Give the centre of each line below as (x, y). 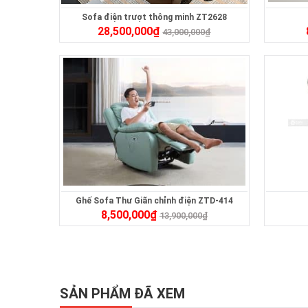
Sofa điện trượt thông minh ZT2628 (154, 17)
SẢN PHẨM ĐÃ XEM (122, 293)
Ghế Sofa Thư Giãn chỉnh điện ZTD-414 (154, 200)
